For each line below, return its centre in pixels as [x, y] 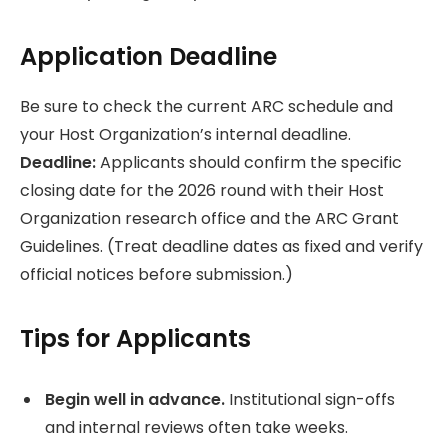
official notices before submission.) [156, 274]
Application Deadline [148, 56]
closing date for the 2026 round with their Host [202, 190]
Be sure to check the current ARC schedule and [206, 106]
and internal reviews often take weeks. [196, 428]
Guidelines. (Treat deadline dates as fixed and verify [221, 246]
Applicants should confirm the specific [249, 162]
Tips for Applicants [135, 339]
